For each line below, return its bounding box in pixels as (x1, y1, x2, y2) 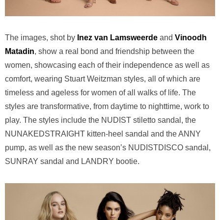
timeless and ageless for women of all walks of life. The (5, 88, 196, 97)
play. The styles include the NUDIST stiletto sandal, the (5, 116, 196, 125)
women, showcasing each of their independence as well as (5, 61, 210, 70)
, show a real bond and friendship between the (34, 47, 194, 56)
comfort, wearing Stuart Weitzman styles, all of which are (5, 75, 200, 83)
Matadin (5, 47, 34, 56)
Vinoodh (175, 33, 207, 42)
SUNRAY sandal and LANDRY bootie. (5, 157, 139, 166)
